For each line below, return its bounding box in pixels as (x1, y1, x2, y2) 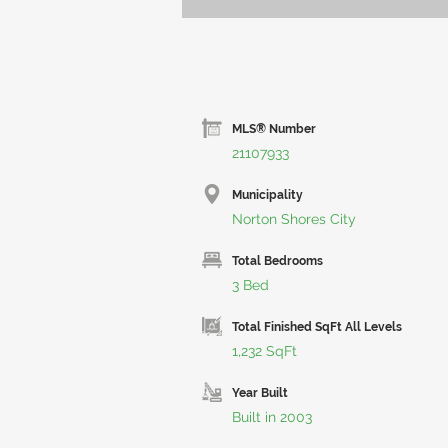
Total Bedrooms (232, 254, 323, 268)
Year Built (232, 386, 288, 400)
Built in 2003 (232, 409, 312, 425)
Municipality (232, 188, 303, 202)
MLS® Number (232, 122, 316, 136)
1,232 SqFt (232, 343, 297, 359)
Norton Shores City (232, 211, 356, 227)
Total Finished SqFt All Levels (232, 320, 402, 334)
